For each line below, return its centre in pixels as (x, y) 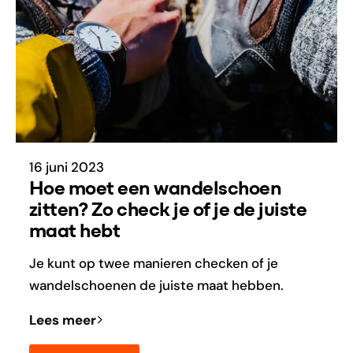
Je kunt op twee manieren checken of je (153, 263)
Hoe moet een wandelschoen (155, 189)
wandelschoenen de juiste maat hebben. (156, 285)
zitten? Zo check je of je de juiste (168, 210)
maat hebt (74, 232)
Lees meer (62, 320)
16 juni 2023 (66, 167)
